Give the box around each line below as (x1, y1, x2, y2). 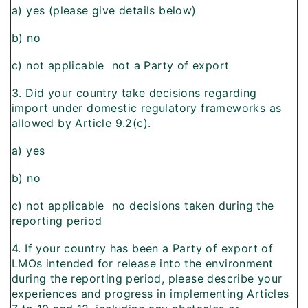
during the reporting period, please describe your (12, 272, 283, 286)
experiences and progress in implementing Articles (12, 287, 289, 301)
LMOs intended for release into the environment (12, 256, 274, 271)
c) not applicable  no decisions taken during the (12, 199, 274, 213)
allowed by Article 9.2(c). (12, 116, 151, 131)
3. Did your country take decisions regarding (12, 86, 257, 100)
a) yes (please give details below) (12, 3, 197, 18)
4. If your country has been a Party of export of (12, 241, 274, 256)
